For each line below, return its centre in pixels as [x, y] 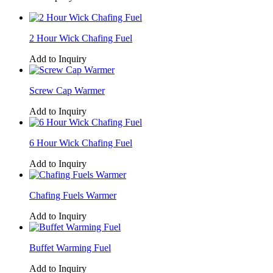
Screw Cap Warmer [67, 90]
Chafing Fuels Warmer [73, 195]
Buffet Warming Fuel [70, 247]
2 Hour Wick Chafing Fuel [81, 38]
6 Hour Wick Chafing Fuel [81, 143]
